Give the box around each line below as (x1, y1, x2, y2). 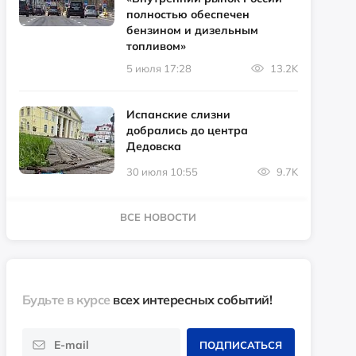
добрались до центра (126, 122, 248, 137)
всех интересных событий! (113, 291, 273, 308)
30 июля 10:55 (126, 164, 198, 178)
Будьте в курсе (21, 291, 114, 308)
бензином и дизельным (126, 22, 258, 37)
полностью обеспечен (126, 6, 250, 21)
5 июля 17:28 (126, 61, 192, 75)
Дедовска (126, 138, 181, 153)
